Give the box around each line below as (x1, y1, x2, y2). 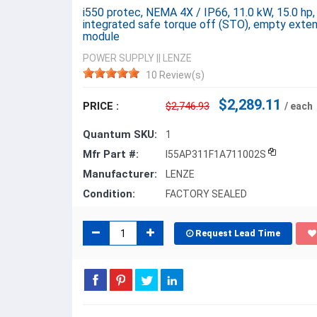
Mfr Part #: (83, 148, 139, 161)
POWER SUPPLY (83, 52, 154, 64)
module (83, 30, 120, 43)
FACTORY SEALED (166, 188, 247, 200)
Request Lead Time (195, 228, 280, 238)
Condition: (83, 188, 135, 200)
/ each (284, 100, 313, 112)
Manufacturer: (83, 168, 157, 180)
